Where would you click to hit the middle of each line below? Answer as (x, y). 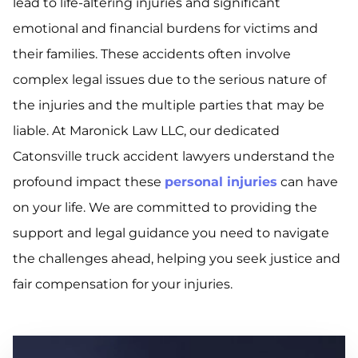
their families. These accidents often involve (152, 54)
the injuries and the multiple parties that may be (169, 105)
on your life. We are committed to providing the (165, 208)
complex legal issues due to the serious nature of (169, 80)
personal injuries (221, 182)
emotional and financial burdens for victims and (165, 29)
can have (308, 182)
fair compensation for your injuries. (123, 284)
